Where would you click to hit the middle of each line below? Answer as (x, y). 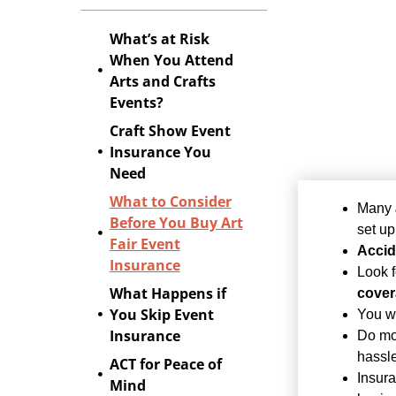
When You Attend (171, 60)
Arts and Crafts (162, 81)
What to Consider (170, 201)
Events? (136, 102)
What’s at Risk (159, 38)
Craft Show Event (170, 130)
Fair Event (145, 244)
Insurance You (160, 152)
